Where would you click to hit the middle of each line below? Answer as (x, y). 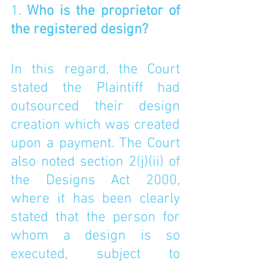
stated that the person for (95, 218)
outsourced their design (95, 107)
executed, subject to (95, 254)
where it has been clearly (95, 199)
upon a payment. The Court (95, 144)
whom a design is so (95, 236)
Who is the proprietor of (104, 11)
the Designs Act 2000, (95, 181)
